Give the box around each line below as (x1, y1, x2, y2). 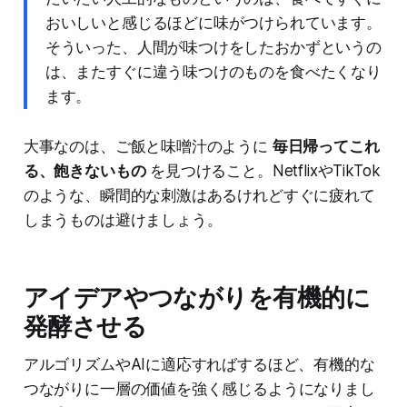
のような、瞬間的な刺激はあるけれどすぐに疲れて (23, 185, 375, 204)
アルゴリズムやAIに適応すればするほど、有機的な (23, 354, 375, 373)
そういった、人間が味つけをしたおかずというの (45, 37, 382, 56)
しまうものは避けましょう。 (23, 210, 223, 229)
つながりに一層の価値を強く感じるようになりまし (23, 379, 375, 398)
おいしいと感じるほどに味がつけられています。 (45, 13, 382, 32)
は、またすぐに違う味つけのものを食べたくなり (45, 62, 382, 81)
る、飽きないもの (23, 161, 146, 180)
